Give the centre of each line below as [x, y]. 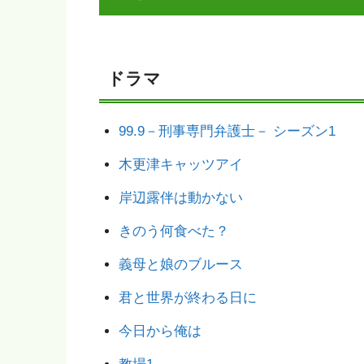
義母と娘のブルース [180, 265]
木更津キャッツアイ [180, 165]
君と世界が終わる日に [187, 298]
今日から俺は [160, 331]
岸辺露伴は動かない [180, 198]
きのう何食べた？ [173, 232]
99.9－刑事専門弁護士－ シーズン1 [227, 132]
